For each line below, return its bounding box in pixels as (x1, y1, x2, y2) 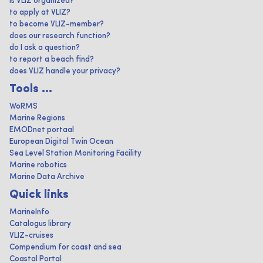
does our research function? (9, 32, 110, 40)
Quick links (9, 189, 69, 201)
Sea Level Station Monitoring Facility (9, 150, 141, 157)
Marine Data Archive (9, 173, 85, 181)
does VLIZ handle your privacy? (9, 68, 120, 75)
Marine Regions (9, 114, 65, 122)
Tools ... (9, 83, 52, 95)
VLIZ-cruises (9, 232, 53, 240)
